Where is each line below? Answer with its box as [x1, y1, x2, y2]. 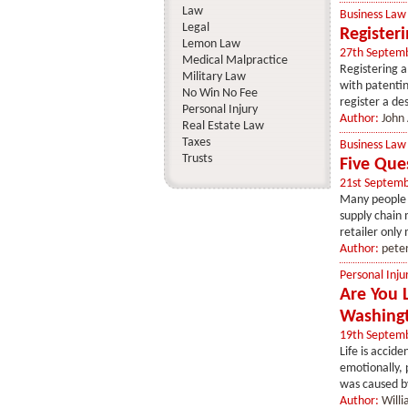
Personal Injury [181, 103, 258, 117]
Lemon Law [181, 37, 240, 51]
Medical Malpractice [181, 54, 288, 67]
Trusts [181, 152, 212, 166]
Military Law [181, 70, 246, 84]
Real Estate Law [181, 119, 264, 133]
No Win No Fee [181, 87, 258, 100]
